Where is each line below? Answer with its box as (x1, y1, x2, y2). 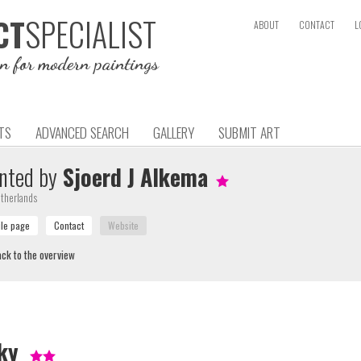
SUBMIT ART (218, 122, 280, 143)
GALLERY (153, 122, 194, 143)
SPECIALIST (25, 10, 156, 58)
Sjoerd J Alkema (57, 160, 208, 193)
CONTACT (299, 18, 334, 31)
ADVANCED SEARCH (35, 122, 129, 143)
